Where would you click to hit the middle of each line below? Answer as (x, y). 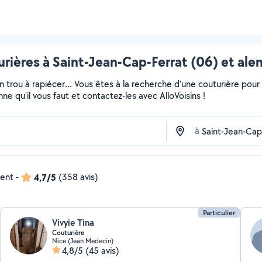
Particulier (219, 213)
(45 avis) (103, 251)
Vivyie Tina (73, 223)
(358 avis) (78, 177)
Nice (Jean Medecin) (83, 241)
